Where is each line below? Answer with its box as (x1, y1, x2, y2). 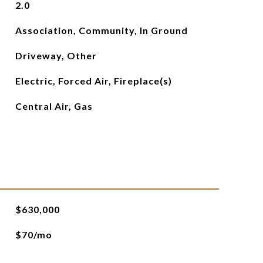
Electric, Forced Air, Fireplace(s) (15, 75, 172, 86)
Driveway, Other (15, 50, 97, 61)
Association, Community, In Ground (15, 25, 188, 36)
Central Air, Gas (15, 100, 93, 112)
